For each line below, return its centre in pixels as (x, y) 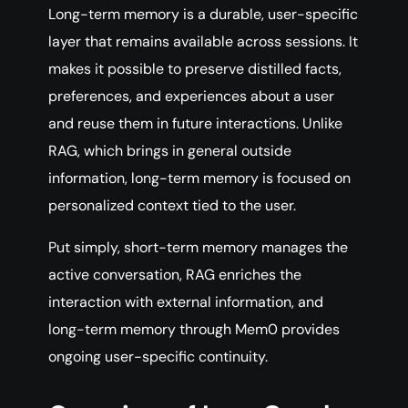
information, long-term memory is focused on (199, 178)
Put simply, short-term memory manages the (198, 248)
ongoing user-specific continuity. (158, 357)
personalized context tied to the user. (172, 206)
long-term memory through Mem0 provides (194, 330)
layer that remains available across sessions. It (203, 42)
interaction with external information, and (186, 302)
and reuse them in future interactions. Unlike (195, 124)
